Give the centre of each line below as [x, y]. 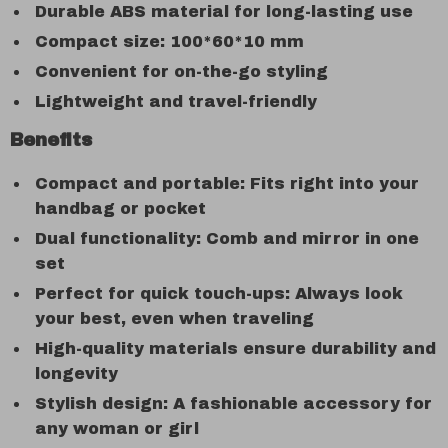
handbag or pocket [120, 208]
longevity [76, 373]
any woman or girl [117, 428]
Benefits [51, 140]
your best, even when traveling [174, 318]
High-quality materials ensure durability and [235, 348]
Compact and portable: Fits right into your [227, 183]
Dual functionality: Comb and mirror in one [227, 238]
